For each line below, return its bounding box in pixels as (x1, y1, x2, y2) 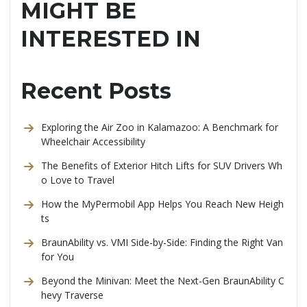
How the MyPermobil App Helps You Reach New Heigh (41, 197, 284, 210)
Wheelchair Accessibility (41, 135, 145, 148)
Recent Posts (21, 77, 171, 104)
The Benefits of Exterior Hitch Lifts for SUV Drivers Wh (41, 159, 282, 172)
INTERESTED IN (21, 25, 201, 52)
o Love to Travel (41, 173, 114, 186)
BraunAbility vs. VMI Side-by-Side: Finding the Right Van (41, 236, 283, 249)
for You (41, 250, 74, 263)
